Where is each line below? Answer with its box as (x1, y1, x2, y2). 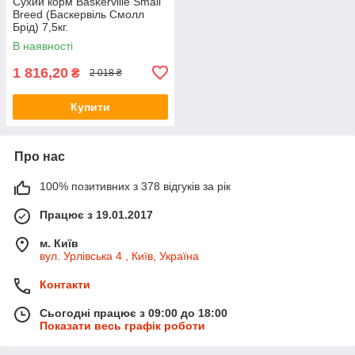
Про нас (14, 149, 65, 163)
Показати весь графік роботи (40, 319, 205, 332)
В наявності (13, 39, 73, 52)
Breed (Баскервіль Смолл (13, 7, 144, 21)
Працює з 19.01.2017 (40, 208, 153, 221)
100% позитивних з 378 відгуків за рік (40, 179, 231, 193)
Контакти (40, 277, 90, 291)
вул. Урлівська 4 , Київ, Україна (40, 249, 199, 262)
